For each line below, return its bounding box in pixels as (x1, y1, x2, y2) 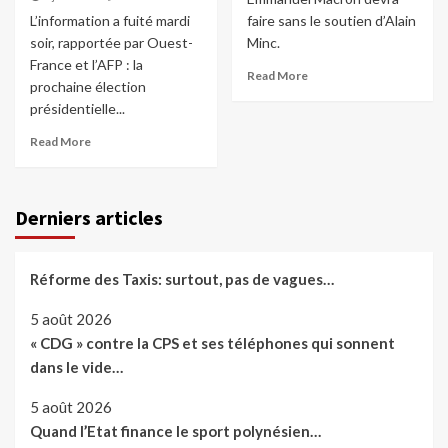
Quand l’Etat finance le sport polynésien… (30, 422, 321, 441)
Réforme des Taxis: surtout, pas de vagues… (30, 270, 334, 289)
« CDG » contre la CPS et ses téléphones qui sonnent (30, 334, 395, 353)
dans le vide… (30, 358, 123, 377)
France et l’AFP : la (30, 56, 143, 74)
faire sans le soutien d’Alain (246, 12, 416, 30)
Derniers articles (15, 205, 163, 231)
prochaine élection (30, 78, 146, 96)
